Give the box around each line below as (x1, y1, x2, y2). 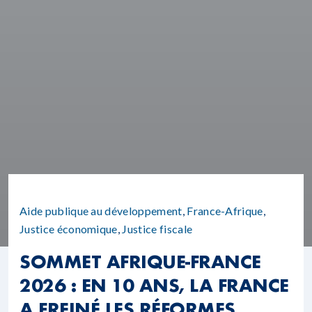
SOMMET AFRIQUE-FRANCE (19, 250, 261, 272)
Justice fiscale (122, 222, 193, 235)
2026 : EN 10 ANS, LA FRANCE (19, 274, 289, 296)
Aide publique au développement (19, 204, 182, 217)
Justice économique (19, 222, 118, 235)
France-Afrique (187, 204, 263, 217)
